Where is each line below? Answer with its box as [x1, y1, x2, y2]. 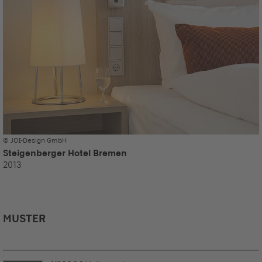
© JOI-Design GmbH [3, 136, 67, 144]
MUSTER [3, 211, 46, 225]
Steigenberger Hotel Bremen [3, 147, 127, 158]
